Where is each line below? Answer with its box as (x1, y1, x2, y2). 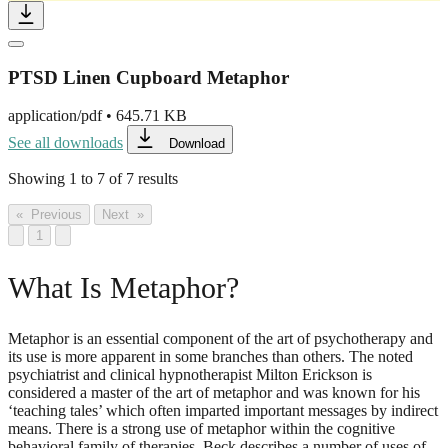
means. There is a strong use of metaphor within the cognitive (8, 420, 395, 438)
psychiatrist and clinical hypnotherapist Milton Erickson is (8, 366, 372, 384)
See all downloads (8, 134, 123, 152)
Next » (102, 207, 144, 223)
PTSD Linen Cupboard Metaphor (8, 66, 289, 88)
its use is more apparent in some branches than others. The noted (8, 348, 413, 366)
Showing (8, 170, 65, 188)
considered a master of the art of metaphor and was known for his (8, 384, 420, 402)
